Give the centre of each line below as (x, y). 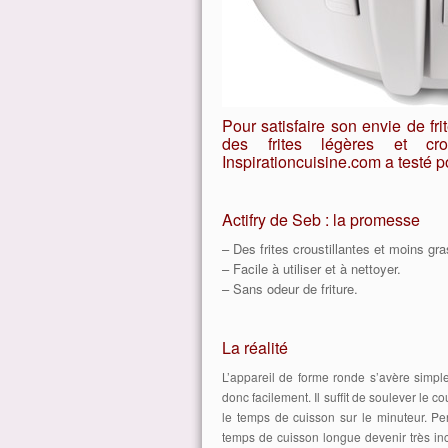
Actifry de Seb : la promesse (321, 219)
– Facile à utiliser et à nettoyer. (311, 268)
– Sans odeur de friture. (290, 288)
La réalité (255, 347)
